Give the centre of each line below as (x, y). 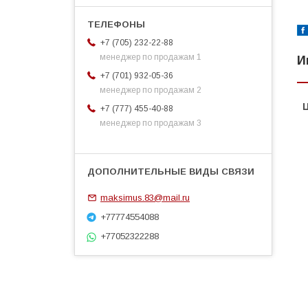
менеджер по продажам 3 (151, 123)
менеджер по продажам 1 (151, 57)
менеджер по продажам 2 (151, 90)
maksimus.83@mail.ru (145, 197)
